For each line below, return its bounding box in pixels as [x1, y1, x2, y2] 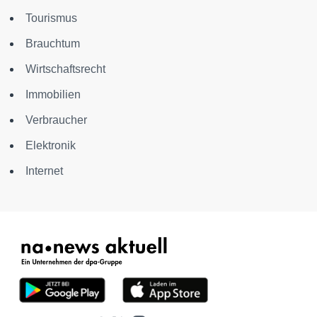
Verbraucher [25, 114, 87, 127]
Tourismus [25, 12, 77, 25]
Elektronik [25, 139, 76, 152]
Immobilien [25, 88, 81, 101]
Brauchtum [25, 38, 80, 50]
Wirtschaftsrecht [25, 63, 105, 76]
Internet [25, 165, 63, 178]
